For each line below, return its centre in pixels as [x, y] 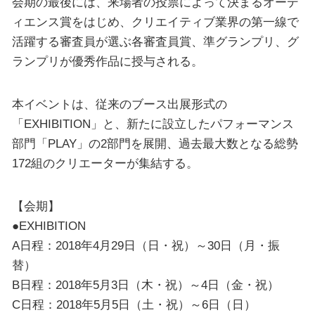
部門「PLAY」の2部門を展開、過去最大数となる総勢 [155, 144]
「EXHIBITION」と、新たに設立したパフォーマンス [153, 124]
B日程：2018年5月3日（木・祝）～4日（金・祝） [145, 285]
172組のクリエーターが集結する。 [105, 163]
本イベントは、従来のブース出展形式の [119, 104]
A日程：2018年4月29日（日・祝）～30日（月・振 [146, 246]
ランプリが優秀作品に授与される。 [107, 61]
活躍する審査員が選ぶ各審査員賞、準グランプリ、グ [155, 41]
